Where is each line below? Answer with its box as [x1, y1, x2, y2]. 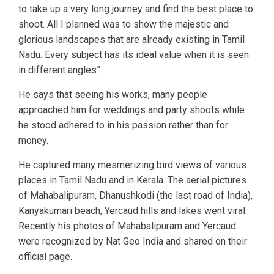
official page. [18, 250, 72, 262]
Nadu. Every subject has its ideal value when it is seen [18, 48, 249, 61]
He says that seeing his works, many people [18, 88, 207, 100]
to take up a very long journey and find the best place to [18, 2, 253, 15]
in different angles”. [18, 64, 102, 76]
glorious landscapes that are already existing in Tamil [18, 33, 245, 45]
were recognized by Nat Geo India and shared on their [18, 235, 247, 247]
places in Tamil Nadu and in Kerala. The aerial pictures [18, 174, 246, 186]
